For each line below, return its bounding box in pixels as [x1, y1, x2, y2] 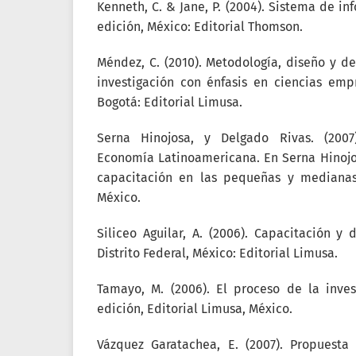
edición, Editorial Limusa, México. [97, 301, 292, 316]
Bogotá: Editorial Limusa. [97, 95, 242, 110]
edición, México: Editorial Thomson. [97, 19, 303, 34]
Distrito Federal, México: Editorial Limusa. [97, 246, 338, 261]
